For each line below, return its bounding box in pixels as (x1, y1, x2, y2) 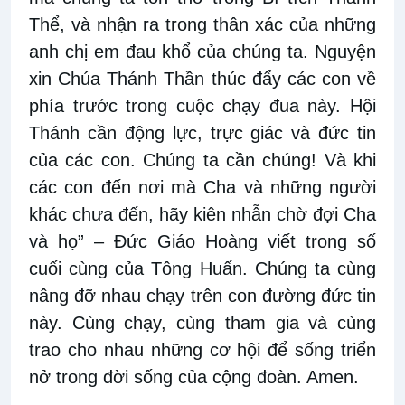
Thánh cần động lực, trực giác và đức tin (29, 123, 376, 144)
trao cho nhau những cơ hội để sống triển (29, 340, 376, 361)
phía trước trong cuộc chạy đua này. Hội (29, 96, 376, 117)
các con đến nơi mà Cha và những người (29, 177, 376, 198)
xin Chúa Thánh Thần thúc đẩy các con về (29, 69, 376, 89)
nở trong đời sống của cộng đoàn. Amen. (29, 367, 359, 388)
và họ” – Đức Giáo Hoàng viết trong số (29, 231, 376, 252)
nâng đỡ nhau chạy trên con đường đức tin (29, 286, 376, 306)
